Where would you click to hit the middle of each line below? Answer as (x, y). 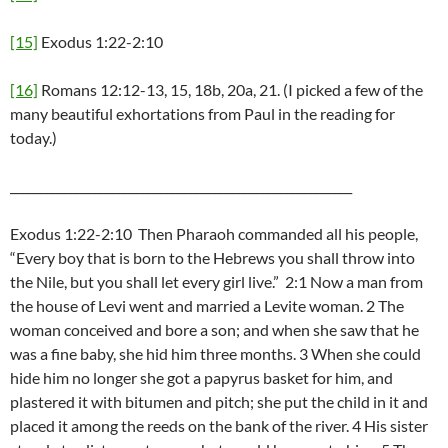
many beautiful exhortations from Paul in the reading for (202, 114)
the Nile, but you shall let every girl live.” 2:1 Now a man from (216, 282)
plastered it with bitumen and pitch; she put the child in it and (219, 402)
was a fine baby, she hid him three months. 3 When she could (215, 354)
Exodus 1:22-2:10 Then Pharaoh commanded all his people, (214, 234)
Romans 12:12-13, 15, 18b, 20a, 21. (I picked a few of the (230, 90)
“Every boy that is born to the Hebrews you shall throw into (212, 258)
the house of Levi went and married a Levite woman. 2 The (207, 306)
